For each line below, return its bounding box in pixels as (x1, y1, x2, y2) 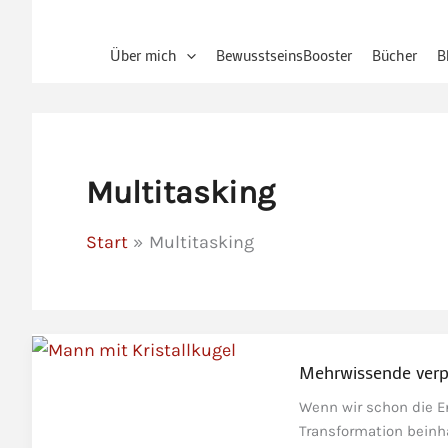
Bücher (371, 45, 417, 65)
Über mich (109, 45, 177, 65)
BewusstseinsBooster (215, 45, 352, 65)
